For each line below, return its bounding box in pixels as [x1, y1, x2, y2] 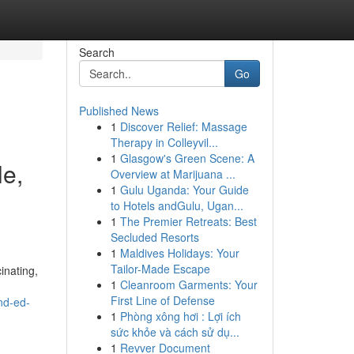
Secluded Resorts [110, 229, 199, 245]
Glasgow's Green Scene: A [119, 150, 254, 166]
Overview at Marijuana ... [110, 166, 235, 182]
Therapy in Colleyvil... [110, 134, 218, 150]
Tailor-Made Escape [110, 261, 210, 277]
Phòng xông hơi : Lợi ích [119, 308, 241, 324]
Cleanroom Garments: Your [119, 277, 258, 292]
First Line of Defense [110, 292, 215, 308]
